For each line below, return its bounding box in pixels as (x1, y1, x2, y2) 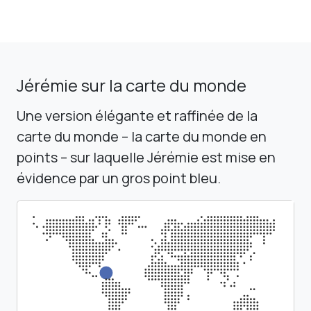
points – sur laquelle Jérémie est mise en (17, 147, 276, 167)
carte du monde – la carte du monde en (17, 126, 267, 146)
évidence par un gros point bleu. (17, 168, 221, 187)
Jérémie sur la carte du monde (17, 73, 246, 96)
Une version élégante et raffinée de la (17, 106, 258, 125)
